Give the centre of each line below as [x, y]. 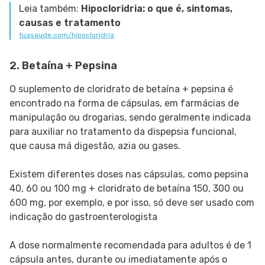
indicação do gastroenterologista [83, 217]
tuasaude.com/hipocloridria [67, 35]
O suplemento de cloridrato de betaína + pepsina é [121, 89]
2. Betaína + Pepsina [64, 66]
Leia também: [50, 9]
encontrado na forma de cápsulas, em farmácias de [124, 104]
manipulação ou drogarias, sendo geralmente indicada [130, 118]
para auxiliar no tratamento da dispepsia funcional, [123, 132]
